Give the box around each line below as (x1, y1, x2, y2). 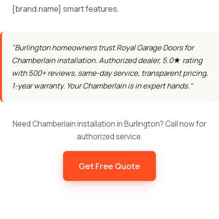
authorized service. (77, 131, 142, 142)
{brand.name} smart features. (12, 3, 119, 14)
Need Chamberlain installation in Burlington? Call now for (13, 119, 206, 129)
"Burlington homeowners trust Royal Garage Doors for (12, 43, 194, 53)
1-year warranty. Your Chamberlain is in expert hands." (12, 81, 193, 91)
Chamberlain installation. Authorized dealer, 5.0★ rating (12, 55, 202, 66)
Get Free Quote (79, 160, 140, 172)
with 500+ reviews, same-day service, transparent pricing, (12, 68, 208, 78)
